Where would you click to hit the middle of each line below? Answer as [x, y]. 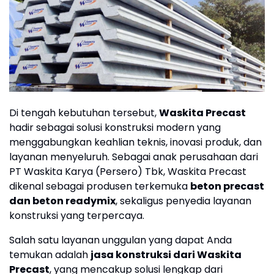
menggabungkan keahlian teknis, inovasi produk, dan [135, 143]
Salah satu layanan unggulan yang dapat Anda [120, 240]
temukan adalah [50, 255]
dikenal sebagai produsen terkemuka [100, 187]
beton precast [227, 187]
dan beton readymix [62, 201]
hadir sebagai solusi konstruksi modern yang [115, 128]
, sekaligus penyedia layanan [183, 201]
